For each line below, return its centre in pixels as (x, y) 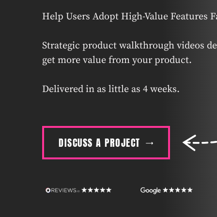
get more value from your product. (117, 61)
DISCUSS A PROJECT (100, 143)
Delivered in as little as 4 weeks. (111, 90)
